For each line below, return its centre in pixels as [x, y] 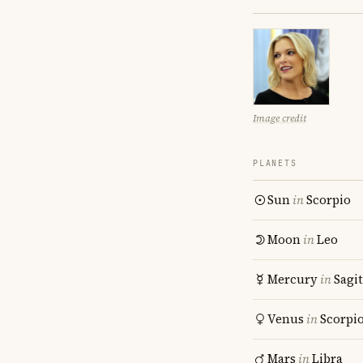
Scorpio [329, 200]
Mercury [293, 279]
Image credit [280, 118]
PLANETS [275, 163]
